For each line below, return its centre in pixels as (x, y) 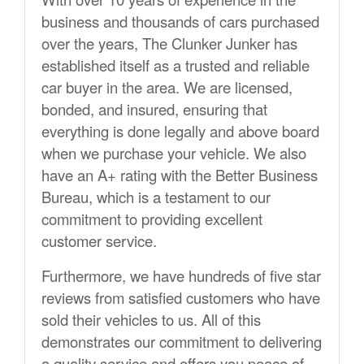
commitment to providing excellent (152, 219)
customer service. (99, 241)
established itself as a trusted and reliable (175, 65)
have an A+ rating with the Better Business (180, 175)
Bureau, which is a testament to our (156, 197)
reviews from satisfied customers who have (181, 298)
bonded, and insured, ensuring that (154, 109)
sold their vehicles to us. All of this (151, 320)
